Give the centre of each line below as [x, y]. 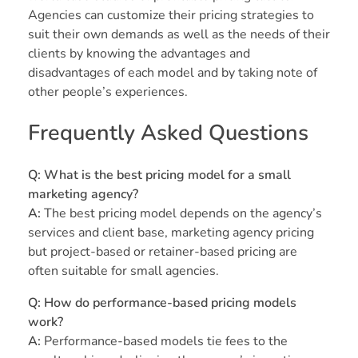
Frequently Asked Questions [168, 133]
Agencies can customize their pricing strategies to [171, 15]
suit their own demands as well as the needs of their [179, 34]
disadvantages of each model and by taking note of [173, 72]
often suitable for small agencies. [123, 270]
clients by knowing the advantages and [139, 53]
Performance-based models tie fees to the [166, 341]
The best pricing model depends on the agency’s [183, 213]
